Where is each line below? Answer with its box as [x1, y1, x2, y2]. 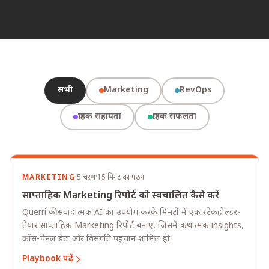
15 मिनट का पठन [97, 172, 144, 183]
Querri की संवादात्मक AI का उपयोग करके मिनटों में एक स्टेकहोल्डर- [22, 207, 240, 219]
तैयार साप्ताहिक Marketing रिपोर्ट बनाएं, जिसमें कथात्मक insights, [22, 220, 244, 232]
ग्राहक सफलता [152, 111, 196, 122]
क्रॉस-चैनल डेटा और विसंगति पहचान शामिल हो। [22, 234, 173, 245]
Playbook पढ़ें [22, 253, 73, 265]
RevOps [180, 85, 211, 96]
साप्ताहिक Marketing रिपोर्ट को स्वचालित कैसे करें [22, 190, 219, 202]
